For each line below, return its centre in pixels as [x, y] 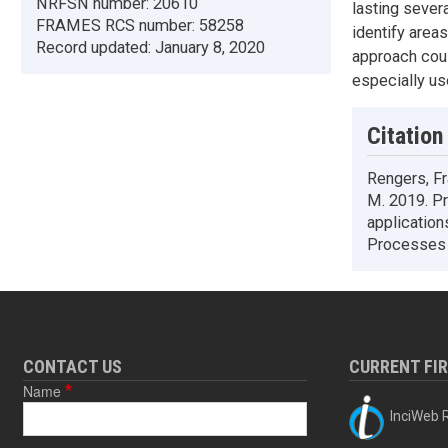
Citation [405, 136]
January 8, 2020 [210, 48]
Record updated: [95, 48]
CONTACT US [72, 367]
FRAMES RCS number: [117, 26]
